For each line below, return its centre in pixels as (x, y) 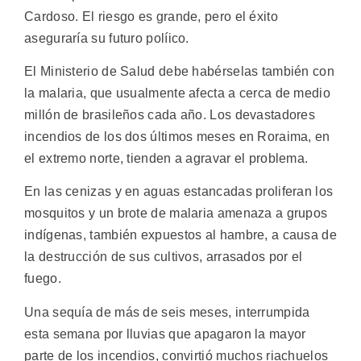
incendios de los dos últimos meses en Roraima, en (177, 136)
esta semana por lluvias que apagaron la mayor (165, 334)
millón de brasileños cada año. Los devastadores (170, 114)
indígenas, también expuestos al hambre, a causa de (180, 235)
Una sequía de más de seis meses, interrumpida (167, 312)
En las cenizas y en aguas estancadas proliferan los (179, 192)
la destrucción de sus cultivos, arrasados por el (164, 257)
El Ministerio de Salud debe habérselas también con (179, 71)
